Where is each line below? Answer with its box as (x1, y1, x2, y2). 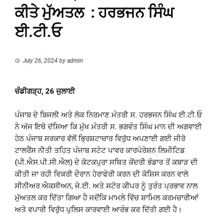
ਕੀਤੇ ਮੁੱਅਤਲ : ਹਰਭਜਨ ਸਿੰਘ (15, 4, 174, 22)
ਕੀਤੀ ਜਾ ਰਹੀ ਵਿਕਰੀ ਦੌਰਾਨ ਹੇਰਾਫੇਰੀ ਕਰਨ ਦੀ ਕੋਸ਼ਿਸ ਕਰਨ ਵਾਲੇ (15, 170, 188, 179)
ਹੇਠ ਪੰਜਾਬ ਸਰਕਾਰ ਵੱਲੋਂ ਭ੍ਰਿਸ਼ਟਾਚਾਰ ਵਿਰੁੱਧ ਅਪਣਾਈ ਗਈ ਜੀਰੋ (15, 134, 185, 144)
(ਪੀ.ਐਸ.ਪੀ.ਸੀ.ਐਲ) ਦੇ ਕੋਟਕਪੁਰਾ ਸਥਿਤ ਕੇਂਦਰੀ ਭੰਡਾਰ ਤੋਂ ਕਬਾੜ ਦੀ (15, 158, 198, 167)
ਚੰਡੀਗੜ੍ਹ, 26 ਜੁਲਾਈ (15, 87, 75, 96)
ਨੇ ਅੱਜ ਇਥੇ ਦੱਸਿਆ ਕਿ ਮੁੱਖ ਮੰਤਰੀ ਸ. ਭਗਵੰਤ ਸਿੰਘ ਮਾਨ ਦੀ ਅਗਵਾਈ (15, 122, 202, 132)
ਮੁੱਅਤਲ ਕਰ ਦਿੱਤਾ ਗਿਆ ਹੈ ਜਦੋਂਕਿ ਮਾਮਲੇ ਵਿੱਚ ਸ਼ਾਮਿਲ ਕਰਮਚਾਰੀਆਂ (15, 193, 198, 203)
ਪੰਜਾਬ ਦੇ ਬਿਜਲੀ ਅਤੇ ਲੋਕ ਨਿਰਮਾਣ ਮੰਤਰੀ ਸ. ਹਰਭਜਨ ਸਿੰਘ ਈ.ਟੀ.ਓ (15, 110, 202, 120)
